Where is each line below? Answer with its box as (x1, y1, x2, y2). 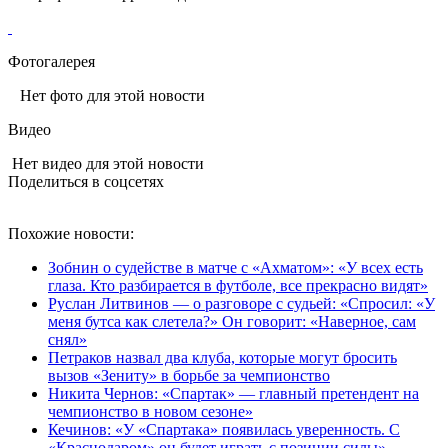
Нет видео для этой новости (8, 154, 204, 172)
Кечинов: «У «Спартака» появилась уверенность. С (48, 420, 400, 438)
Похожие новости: (8, 224, 134, 242)
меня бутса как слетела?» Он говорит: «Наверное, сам (48, 312, 416, 330)
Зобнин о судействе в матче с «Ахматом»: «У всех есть (48, 258, 423, 276)
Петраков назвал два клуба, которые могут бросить (48, 348, 397, 366)
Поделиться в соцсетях (8, 172, 164, 190)
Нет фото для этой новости (8, 86, 205, 104)
